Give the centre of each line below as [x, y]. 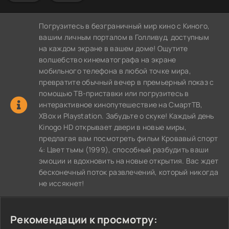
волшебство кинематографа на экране [108, 59]
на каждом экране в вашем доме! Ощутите [113, 48]
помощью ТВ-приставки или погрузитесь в [114, 93]
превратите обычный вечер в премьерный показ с [127, 82]
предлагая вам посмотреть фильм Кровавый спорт [129, 138]
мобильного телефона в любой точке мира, [115, 71]
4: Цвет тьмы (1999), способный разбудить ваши [124, 149]
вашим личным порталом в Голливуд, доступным [124, 37]
